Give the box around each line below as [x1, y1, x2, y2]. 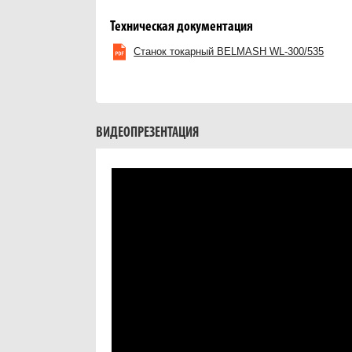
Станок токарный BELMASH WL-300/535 [134, 45, 324, 57]
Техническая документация [110, 19, 254, 35]
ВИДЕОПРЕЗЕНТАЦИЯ [96, 125, 199, 141]
